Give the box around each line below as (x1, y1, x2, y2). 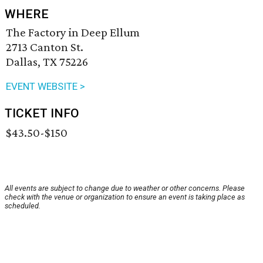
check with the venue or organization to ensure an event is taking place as (5, 193, 245, 202)
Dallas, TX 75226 (6, 55, 88, 69)
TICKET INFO (5, 106, 79, 121)
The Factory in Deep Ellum (6, 25, 140, 40)
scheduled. (5, 201, 41, 211)
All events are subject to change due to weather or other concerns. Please (5, 184, 245, 193)
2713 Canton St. (6, 40, 83, 55)
